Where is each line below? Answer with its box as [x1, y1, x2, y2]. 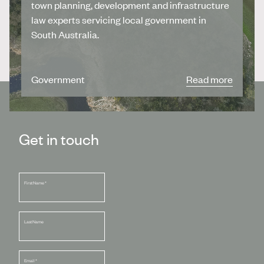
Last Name [24, 219, 44, 225]
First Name [24, 180, 45, 186]
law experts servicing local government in [31, 13, 207, 27]
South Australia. [31, 28, 100, 41]
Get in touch [19, 129, 99, 148]
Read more [186, 72, 233, 86]
